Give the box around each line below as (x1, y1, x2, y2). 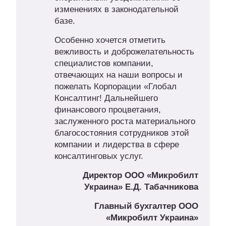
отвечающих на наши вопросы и (54, 70, 183, 80)
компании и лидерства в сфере (54, 140, 179, 150)
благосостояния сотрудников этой (54, 128, 189, 138)
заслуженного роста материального (54, 117, 195, 127)
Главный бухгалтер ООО (94, 201, 198, 211)
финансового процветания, (54, 105, 161, 115)
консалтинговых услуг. (54, 151, 143, 161)
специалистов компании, (54, 59, 153, 69)
